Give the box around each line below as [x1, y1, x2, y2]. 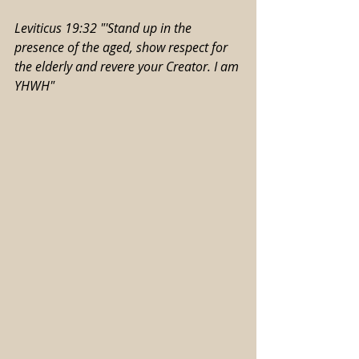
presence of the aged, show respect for [14, 38, 231, 57]
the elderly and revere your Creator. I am [14, 58, 242, 76]
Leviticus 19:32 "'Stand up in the [14, 19, 195, 38]
